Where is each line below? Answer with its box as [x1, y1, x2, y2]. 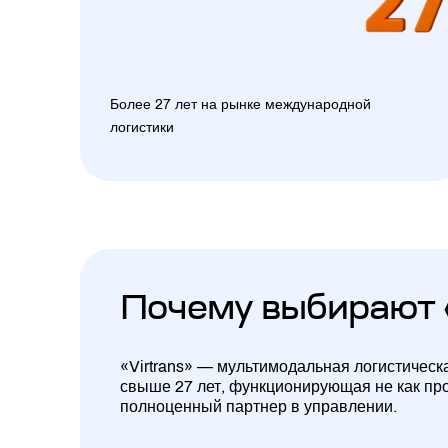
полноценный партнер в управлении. [120, 398, 397, 415]
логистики [110, 120, 174, 135]
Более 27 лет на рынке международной [110, 97, 371, 112]
